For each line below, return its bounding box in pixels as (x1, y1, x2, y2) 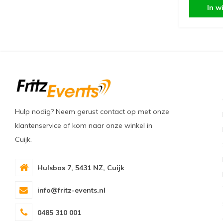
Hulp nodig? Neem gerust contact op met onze (15, 107, 169, 116)
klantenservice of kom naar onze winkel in (15, 121, 152, 130)
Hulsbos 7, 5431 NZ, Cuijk (37, 163, 124, 172)
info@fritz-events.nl (37, 185, 106, 195)
